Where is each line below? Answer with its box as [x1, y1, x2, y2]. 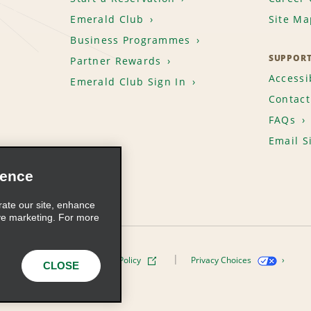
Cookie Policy [90, 253, 144, 266]
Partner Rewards [70, 53, 162, 67]
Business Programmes [70, 33, 191, 47]
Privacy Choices [190, 253, 253, 266]
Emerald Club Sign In [70, 74, 186, 88]
